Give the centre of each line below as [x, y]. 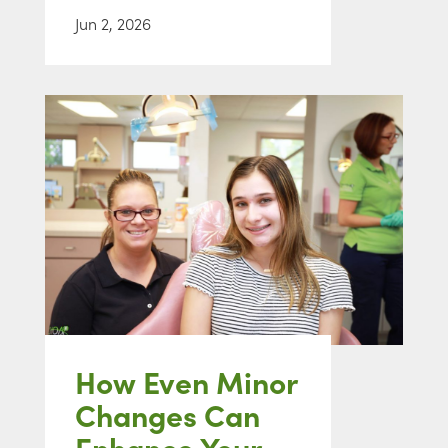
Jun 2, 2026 [113, 23]
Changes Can [167, 414]
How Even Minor [186, 381]
